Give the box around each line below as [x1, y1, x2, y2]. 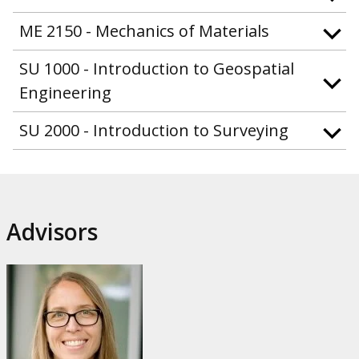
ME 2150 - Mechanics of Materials [19, 19, 269, 42]
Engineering [19, 81, 111, 103]
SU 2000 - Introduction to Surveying [19, 119, 288, 141]
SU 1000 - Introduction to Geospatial [19, 57, 294, 79]
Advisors [6, 216, 98, 247]
